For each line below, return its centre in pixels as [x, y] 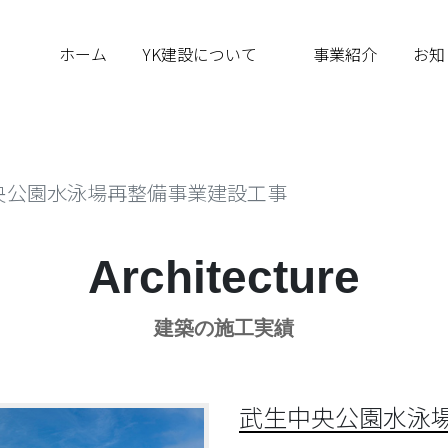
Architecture [224, 277]
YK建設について [200, 54]
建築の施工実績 [224, 328]
